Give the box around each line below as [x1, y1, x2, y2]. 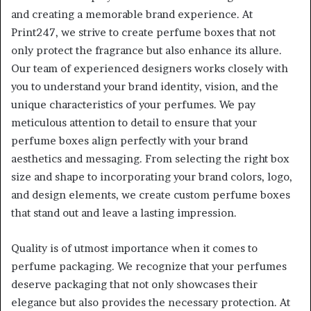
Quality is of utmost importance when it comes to [11, 241, 258, 255]
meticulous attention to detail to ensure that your [11, 115, 257, 129]
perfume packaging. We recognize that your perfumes [11, 259, 287, 273]
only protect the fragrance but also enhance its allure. [11, 43, 282, 57]
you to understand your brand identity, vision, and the [11, 79, 278, 93]
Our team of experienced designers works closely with [11, 61, 288, 75]
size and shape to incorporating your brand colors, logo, [11, 169, 292, 183]
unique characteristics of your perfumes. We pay [11, 97, 255, 111]
